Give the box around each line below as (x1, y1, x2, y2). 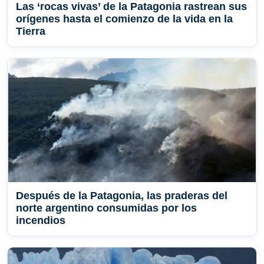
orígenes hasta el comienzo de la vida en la (16, 13, 233, 25)
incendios (16, 214, 65, 227)
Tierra (16, 25, 45, 38)
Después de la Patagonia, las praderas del (16, 190, 227, 202)
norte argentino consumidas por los (16, 202, 197, 214)
